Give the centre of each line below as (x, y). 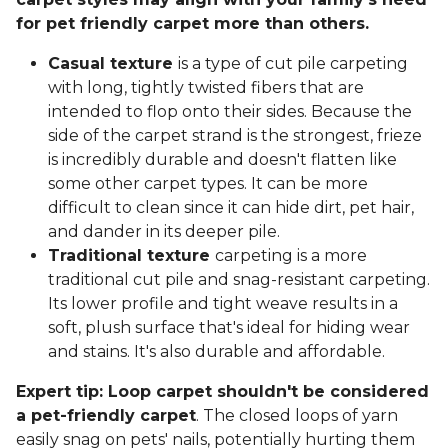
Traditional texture (131, 256)
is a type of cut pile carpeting (293, 64)
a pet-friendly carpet (106, 416)
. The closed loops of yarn (297, 416)
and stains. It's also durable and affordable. (216, 352)
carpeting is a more (291, 256)
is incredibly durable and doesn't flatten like (222, 160)
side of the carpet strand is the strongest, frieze (235, 136)
